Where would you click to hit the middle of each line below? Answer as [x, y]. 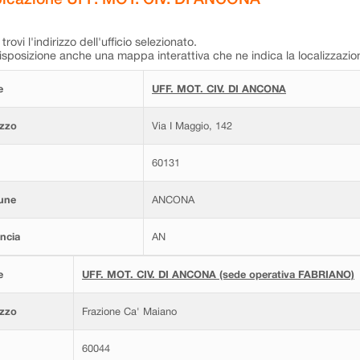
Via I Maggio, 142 [192, 126]
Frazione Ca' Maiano [129, 311]
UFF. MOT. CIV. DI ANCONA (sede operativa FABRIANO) [218, 274]
